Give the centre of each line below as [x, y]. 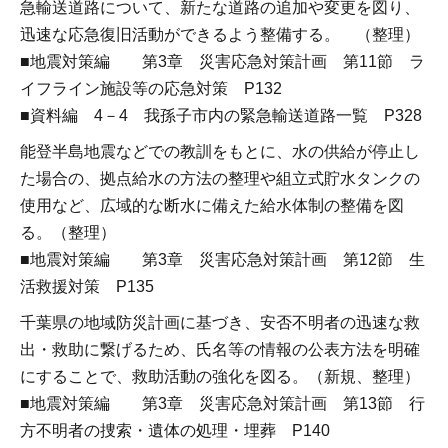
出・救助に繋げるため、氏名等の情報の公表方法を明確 [220, 349]
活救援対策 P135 [87, 286]
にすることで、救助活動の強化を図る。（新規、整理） [220, 376]
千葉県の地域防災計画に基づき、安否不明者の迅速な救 [220, 322]
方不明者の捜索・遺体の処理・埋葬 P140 [175, 430]
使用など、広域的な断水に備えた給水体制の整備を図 [212, 205]
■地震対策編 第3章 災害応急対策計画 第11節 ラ [222, 61]
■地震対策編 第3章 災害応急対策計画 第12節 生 [222, 259]
